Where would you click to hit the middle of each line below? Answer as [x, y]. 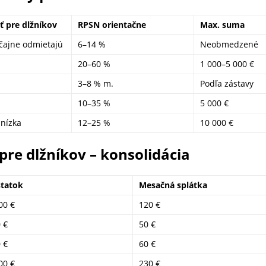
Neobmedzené [229, 44]
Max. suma [222, 25]
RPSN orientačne [112, 25]
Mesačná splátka [173, 185]
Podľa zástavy [227, 83]
